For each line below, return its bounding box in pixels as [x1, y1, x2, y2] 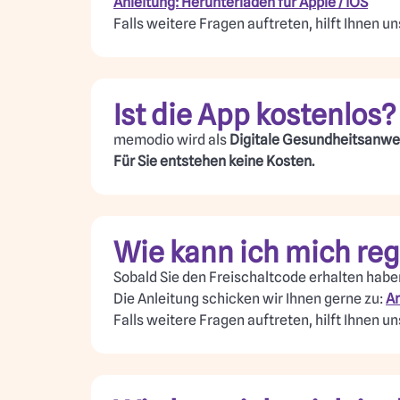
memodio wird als [113, 131, 229, 149]
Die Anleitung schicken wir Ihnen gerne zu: [113, 290, 386, 308]
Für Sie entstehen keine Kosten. [113, 153, 314, 171]
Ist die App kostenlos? [113, 97, 396, 133]
